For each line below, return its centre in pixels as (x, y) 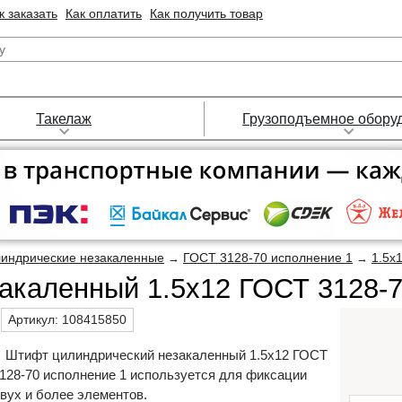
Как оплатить (104, 13)
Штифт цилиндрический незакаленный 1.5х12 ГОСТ (166, 355)
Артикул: (35, 319)
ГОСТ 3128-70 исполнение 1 (268, 258)
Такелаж (64, 119)
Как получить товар (206, 13)
